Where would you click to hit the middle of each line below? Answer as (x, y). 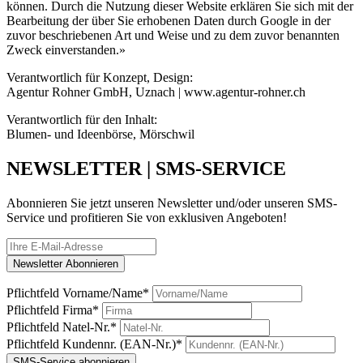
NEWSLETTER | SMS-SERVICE (146, 168)
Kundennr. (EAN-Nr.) (117, 344)
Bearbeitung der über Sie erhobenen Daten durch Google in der (169, 20)
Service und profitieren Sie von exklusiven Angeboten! (147, 217)
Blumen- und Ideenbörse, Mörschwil (100, 134)
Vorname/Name (101, 293)
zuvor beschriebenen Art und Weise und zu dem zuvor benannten (173, 35)
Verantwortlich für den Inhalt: (82, 119)
